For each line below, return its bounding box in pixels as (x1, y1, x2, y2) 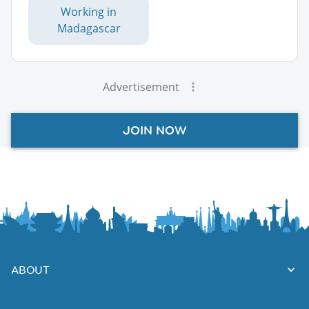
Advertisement (102, 79, 179, 94)
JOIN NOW (122, 122, 187, 138)
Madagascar (57, 20, 121, 36)
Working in (61, 3, 117, 19)
